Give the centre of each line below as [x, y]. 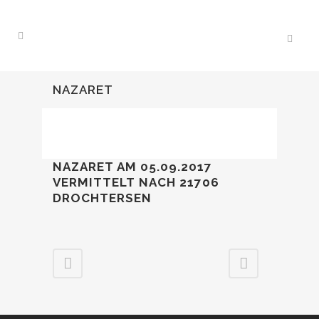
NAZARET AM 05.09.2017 [132, 167]
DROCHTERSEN [102, 198]
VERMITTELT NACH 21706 [136, 182]
